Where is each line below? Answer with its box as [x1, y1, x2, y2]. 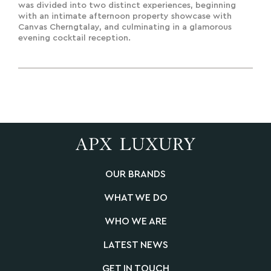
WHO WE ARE [104, 217, 167, 227]
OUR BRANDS [105, 169, 166, 180]
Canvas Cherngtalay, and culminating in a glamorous [18, 22, 232, 31]
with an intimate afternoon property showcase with [18, 11, 232, 21]
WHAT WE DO [103, 193, 168, 203]
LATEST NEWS [103, 240, 168, 250]
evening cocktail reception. [18, 33, 131, 42]
